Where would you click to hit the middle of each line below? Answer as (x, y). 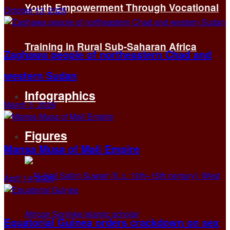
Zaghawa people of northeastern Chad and (108, 54)
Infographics (60, 95)
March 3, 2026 (30, 104)
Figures (46, 135)
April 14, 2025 (30, 178)
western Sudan (41, 75)
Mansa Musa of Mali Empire (72, 148)
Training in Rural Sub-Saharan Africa (111, 46)
